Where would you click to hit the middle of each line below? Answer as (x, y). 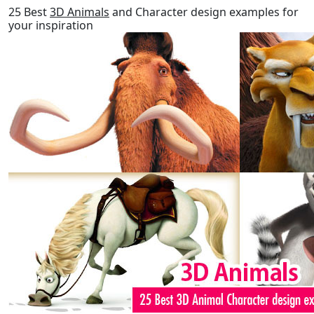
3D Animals (80, 12)
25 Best (29, 12)
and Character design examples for (204, 12)
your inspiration (51, 25)
